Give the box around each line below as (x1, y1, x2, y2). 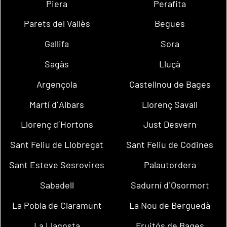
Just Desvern (143, 119, 197, 130)
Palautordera (143, 159, 196, 171)
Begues (155, 18, 185, 29)
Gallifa (45, 38, 69, 50)
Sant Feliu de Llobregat (10, 139, 104, 150)
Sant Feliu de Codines (126, 139, 214, 150)
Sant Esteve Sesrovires (9, 159, 105, 171)
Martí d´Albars (29, 98, 85, 110)
